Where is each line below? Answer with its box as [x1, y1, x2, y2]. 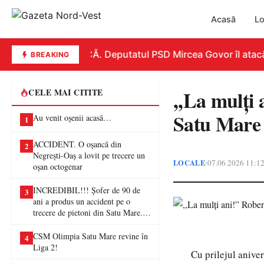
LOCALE [173, 157, 205, 168]
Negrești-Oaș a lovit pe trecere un [33, 150, 145, 161]
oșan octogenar [33, 161, 82, 172]
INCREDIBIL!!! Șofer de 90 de [33, 184, 140, 196]
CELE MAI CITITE [28, 86, 103, 98]
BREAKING [28, 50, 70, 59]
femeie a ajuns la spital [33, 218, 109, 229]
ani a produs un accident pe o [33, 196, 130, 207]
